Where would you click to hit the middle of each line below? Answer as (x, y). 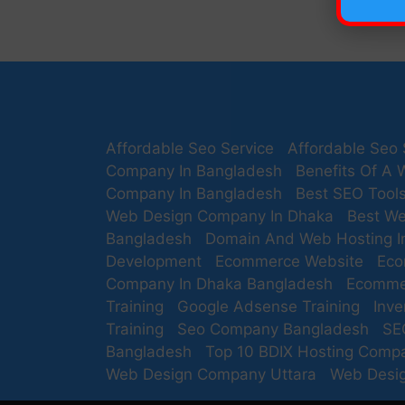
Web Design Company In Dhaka (220, 216)
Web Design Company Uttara (211, 374)
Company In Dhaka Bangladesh (219, 284)
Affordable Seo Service (190, 148)
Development (154, 261)
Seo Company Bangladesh (273, 329)
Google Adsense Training (268, 306)
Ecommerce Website (289, 261)
